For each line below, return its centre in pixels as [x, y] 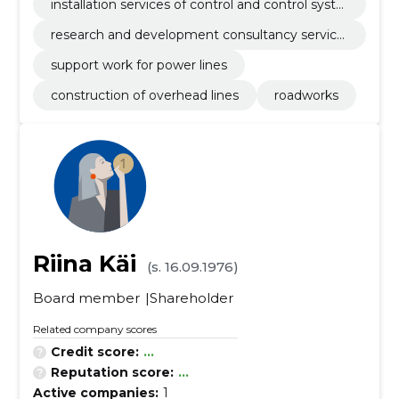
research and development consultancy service [197, 35]
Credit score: [94, 352]
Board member [86, 298]
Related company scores [94, 329]
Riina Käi [84, 264]
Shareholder [191, 298]
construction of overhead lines [144, 95]
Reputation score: [112, 372]
